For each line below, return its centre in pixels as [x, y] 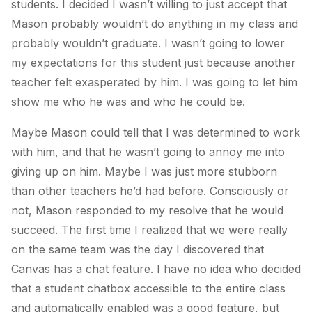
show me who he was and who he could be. [128, 101]
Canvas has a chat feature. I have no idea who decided [156, 268]
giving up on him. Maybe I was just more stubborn [144, 171]
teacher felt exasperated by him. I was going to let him [154, 82]
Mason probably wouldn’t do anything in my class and [155, 23]
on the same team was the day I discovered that [138, 249]
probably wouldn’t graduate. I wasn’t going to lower [148, 43]
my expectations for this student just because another [154, 62]
